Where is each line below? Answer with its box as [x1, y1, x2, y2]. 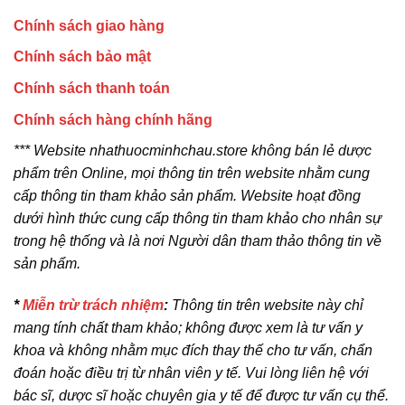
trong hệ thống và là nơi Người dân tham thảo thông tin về [14, 233, 381, 250]
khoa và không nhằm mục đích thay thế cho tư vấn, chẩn [14, 342, 372, 358]
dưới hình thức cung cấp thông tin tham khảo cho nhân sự [14, 211, 381, 227]
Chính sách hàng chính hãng [14, 111, 212, 127]
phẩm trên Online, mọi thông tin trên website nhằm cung [14, 165, 370, 182]
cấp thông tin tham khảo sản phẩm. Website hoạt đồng [14, 188, 361, 204]
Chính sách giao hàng [14, 17, 165, 33]
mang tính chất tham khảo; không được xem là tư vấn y [14, 319, 363, 335]
